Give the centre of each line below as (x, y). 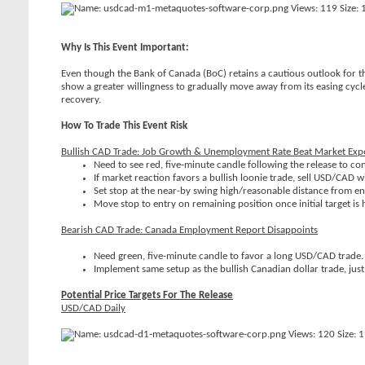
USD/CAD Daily (93, 308)
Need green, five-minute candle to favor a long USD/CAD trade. (229, 256)
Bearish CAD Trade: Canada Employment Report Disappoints (189, 230)
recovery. (81, 100)
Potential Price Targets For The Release (147, 295)
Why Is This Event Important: (125, 48)
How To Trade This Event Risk (124, 126)
